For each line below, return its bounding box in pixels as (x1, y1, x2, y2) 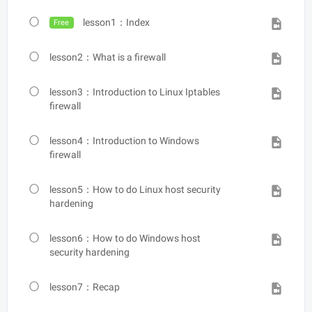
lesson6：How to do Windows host (49, 232, 201, 244)
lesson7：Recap (49, 281, 120, 292)
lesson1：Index (82, 16, 150, 28)
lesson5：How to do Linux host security (49, 183, 221, 195)
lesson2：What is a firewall (49, 51, 166, 63)
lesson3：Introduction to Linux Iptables (49, 86, 220, 97)
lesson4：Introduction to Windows (49, 134, 199, 146)
